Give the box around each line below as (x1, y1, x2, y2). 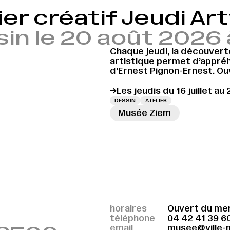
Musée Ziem (118, 107, 171, 118)
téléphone (109, 213, 155, 224)
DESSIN (114, 97, 136, 104)
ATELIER (145, 97, 167, 104)
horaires (109, 203, 147, 214)
